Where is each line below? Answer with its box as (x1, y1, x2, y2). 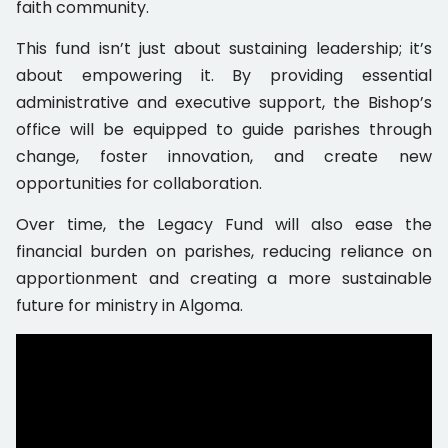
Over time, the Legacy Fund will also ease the (16, 213, 432, 237)
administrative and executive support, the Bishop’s (16, 91, 432, 115)
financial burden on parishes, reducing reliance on (16, 240, 432, 264)
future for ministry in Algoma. (16, 294, 243, 318)
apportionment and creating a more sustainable (16, 267, 432, 291)
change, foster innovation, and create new (16, 145, 432, 169)
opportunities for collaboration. (16, 172, 262, 196)
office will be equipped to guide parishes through (16, 118, 432, 142)
